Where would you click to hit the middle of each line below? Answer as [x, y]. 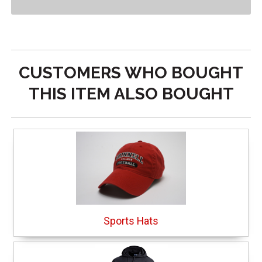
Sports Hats [131, 221]
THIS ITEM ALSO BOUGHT [131, 94]
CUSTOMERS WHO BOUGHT [131, 73]
